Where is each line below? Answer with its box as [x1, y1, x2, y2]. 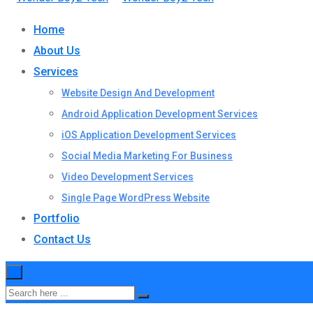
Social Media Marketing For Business [61, 150, 233, 161]
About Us [34, 44, 80, 57]
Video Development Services [61, 171, 194, 182]
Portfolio [34, 212, 80, 225]
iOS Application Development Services [61, 129, 236, 140]
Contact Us [34, 233, 91, 246]
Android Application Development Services [61, 108, 258, 119]
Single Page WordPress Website [61, 192, 210, 203]
